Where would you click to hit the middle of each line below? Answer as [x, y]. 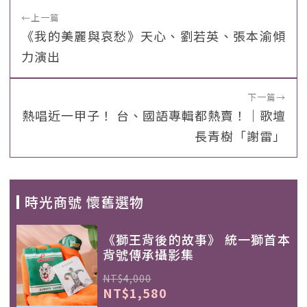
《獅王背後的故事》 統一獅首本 [196, 239]
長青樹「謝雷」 [240, 136]
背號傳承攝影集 [148, 254]
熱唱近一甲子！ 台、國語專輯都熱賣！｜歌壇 [154, 115]
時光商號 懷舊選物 [84, 202]
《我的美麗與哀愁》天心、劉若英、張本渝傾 [153, 36]
